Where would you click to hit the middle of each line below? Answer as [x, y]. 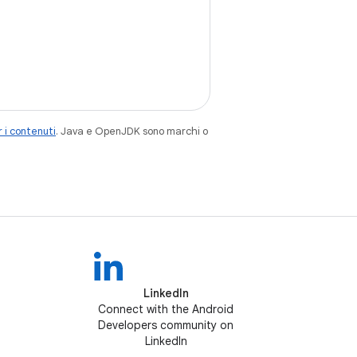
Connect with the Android [166, 309]
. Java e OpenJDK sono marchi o [132, 131]
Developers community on [166, 325]
